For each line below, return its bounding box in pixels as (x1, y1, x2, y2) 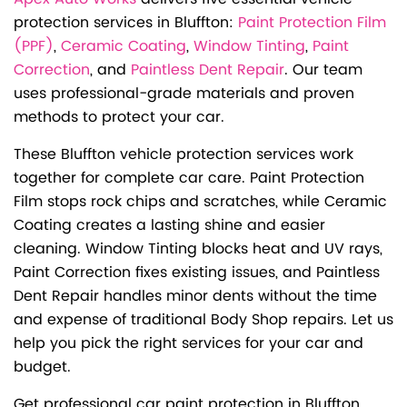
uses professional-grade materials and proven (14, 82, 354, 106)
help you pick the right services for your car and (14, 332, 363, 356)
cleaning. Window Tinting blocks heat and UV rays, (14, 237, 382, 262)
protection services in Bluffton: (14, 11, 238, 35)
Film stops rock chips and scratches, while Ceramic (14, 190, 387, 214)
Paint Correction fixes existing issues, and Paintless (14, 261, 380, 285)
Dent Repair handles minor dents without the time (14, 284, 377, 309)
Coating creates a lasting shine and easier (14, 213, 325, 238)
